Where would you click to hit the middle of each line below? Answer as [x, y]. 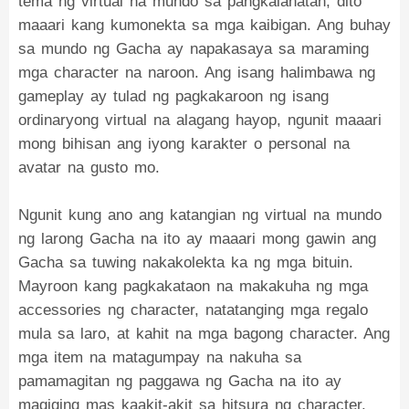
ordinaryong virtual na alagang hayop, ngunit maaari [200, 120]
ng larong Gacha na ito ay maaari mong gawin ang [197, 239]
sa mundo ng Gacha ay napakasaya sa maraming [194, 49]
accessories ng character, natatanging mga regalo [193, 310]
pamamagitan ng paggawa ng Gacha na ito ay [180, 381]
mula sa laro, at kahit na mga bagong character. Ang [204, 334]
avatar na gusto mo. [89, 168]
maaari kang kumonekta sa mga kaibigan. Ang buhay [204, 25]
